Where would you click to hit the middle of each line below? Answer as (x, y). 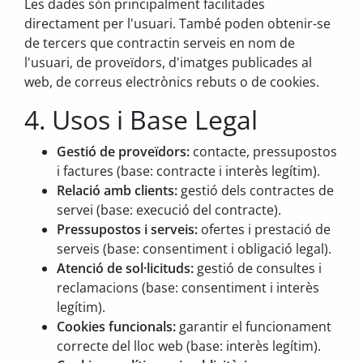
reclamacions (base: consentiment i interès (188, 288)
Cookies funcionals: (116, 327)
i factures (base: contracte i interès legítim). (188, 171)
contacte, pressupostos (263, 152)
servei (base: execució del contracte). (169, 210)
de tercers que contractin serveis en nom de (160, 43)
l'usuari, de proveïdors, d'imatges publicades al (168, 62)
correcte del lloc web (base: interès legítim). (189, 346)
